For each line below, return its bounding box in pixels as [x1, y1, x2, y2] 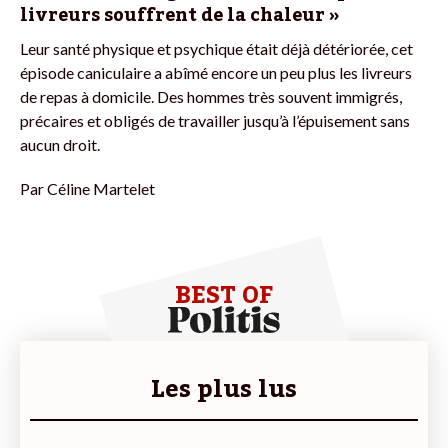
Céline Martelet [47, 178, 155, 198]
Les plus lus [151, 364, 297, 414]
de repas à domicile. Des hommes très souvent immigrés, [20, 86, 402, 106]
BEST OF [175, 270, 273, 320]
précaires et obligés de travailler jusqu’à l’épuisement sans [20, 110, 410, 130]
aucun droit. [20, 134, 100, 154]
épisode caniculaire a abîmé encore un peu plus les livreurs [20, 62, 412, 82]
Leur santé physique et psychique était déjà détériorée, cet [20, 38, 413, 58]
